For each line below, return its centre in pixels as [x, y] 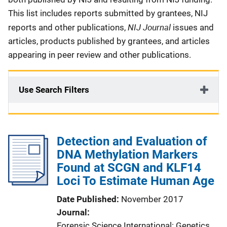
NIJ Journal [150, 27]
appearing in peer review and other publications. [101, 55]
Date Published [87, 199]
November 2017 [152, 199]
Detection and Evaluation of [132, 141]
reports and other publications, [68, 27]
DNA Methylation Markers [127, 155]
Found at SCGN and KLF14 [129, 168]
